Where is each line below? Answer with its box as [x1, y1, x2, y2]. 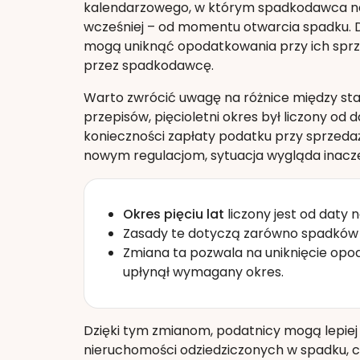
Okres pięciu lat [123, 205, 224, 224]
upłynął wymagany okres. [123, 263, 284, 282]
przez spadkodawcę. [84, 56, 214, 76]
